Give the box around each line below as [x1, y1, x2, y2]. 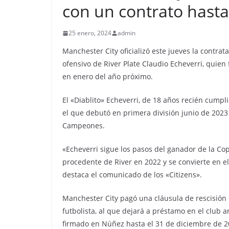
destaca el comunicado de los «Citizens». [62, 170, 202, 179]
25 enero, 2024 [68, 29, 111, 37]
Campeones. [62, 121, 105, 130]
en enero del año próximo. [62, 72, 153, 81]
